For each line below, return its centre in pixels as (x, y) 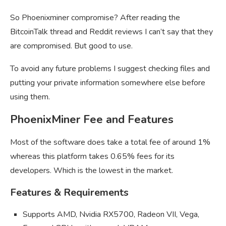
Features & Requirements (69, 192)
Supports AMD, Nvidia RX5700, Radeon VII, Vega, (111, 214)
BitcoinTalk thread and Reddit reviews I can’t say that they (111, 32)
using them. (30, 97)
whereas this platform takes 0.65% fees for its (92, 156)
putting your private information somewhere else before (108, 82)
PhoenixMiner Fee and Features (92, 119)
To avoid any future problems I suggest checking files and (110, 68)
